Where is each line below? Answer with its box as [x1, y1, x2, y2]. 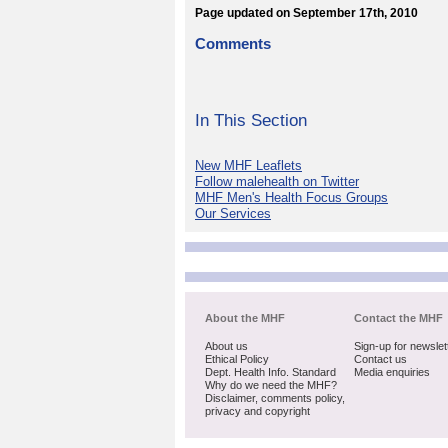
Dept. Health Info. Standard [205, 366, 336, 379]
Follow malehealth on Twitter [195, 174, 359, 190]
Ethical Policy [205, 353, 269, 366]
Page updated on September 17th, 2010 [195, 5, 418, 19]
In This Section [195, 111, 307, 131]
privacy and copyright [205, 405, 310, 418]
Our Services [195, 206, 271, 222]
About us [205, 340, 248, 353]
